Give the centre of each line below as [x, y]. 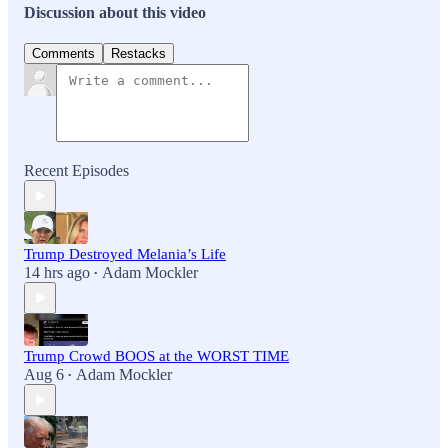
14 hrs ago [57, 273]
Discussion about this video [115, 13]
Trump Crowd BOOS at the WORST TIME [156, 356]
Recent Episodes [76, 171]
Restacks [138, 54]
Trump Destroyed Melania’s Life [125, 254]
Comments [63, 54]
